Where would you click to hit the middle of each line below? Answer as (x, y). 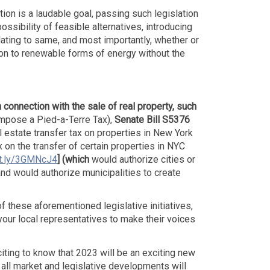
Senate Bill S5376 (152, 120)
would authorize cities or (143, 160)
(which (77, 160)
